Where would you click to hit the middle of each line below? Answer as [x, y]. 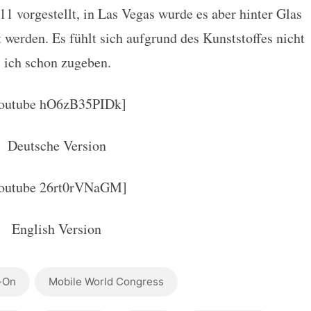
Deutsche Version [57, 145]
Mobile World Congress [106, 281]
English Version [57, 229]
